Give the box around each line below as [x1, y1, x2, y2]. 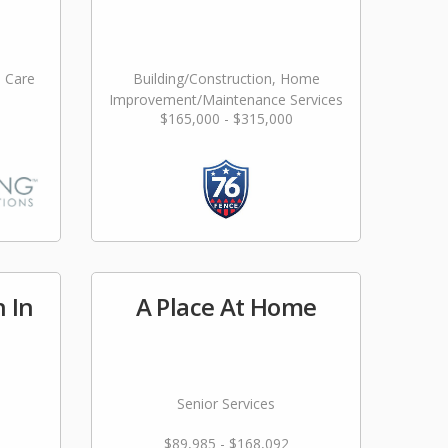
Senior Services [177, 394, 275, 413]
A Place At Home [135, 290, 317, 323]
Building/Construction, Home [132, 69, 320, 88]
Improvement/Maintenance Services [109, 90, 343, 109]
